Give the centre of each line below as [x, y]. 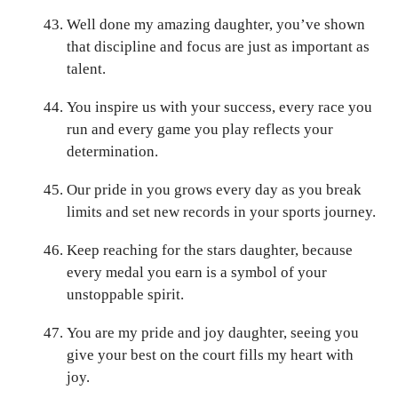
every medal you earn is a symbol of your [197, 272]
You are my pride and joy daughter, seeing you [213, 333]
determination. [112, 151]
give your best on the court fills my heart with [210, 355]
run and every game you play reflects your [200, 129]
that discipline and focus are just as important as [218, 47]
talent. [86, 69]
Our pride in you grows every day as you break [214, 190]
